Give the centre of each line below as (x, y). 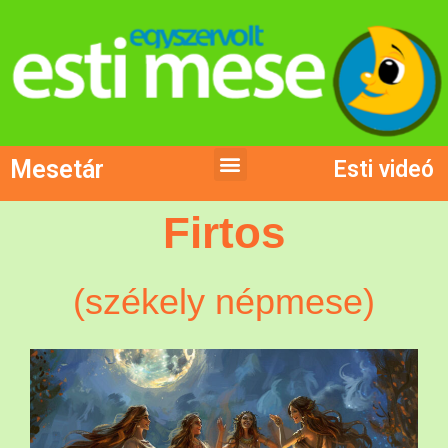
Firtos (224, 232)
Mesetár (57, 169)
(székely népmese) (224, 301)
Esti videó (383, 169)
